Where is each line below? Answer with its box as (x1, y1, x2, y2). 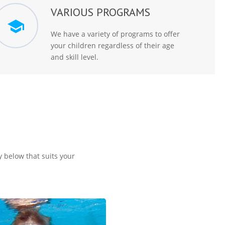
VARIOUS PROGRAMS (50, 5, 150, 19)
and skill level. (50, 52, 98, 62)
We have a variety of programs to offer (50, 29, 180, 39)
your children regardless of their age (50, 41, 174, 50)
